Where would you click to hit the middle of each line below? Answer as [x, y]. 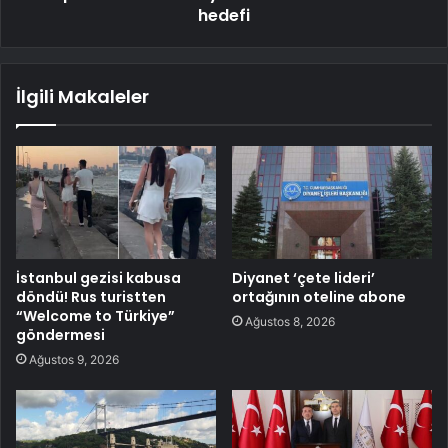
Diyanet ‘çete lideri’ [303, 277]
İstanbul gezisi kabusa [98, 277]
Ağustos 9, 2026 [74, 359]
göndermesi [60, 334]
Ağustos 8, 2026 [290, 321]
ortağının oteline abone [319, 296]
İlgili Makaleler [82, 96]
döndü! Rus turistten [91, 296]
